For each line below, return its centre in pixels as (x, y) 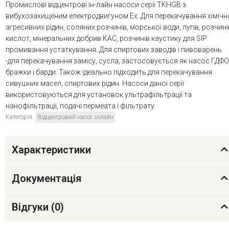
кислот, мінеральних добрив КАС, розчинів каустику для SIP (106, 39)
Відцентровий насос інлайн (75, 117)
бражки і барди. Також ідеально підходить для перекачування (109, 72)
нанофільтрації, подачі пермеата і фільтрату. (81, 106)
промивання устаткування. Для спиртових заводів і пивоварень (114, 50)
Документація (47, 179)
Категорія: (20, 117)
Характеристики (51, 150)
